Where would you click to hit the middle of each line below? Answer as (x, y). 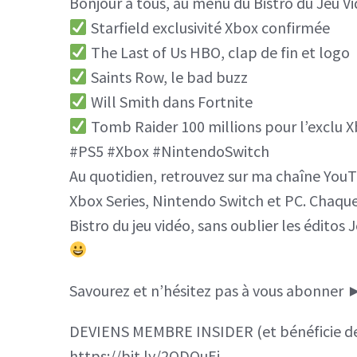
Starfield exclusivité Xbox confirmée (208, 27)
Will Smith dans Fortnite (170, 101)
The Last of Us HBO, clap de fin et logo (218, 52)
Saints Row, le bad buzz (167, 76)
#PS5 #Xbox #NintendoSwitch (169, 151)
